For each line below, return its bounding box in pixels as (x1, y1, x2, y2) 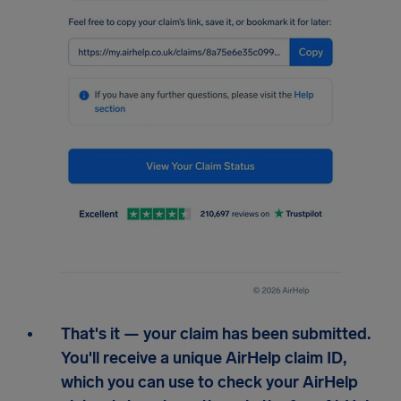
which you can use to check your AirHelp (61, 372, 358, 393)
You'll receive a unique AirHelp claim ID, (61, 348, 346, 369)
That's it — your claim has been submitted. (61, 324, 371, 345)
